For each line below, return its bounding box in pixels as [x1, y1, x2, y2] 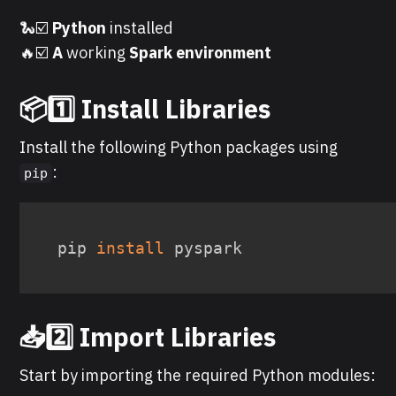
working [66, 42, 126, 63]
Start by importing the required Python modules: [19, 364, 377, 385]
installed [106, 17, 174, 38]
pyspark [164, 238, 243, 257]
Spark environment [126, 42, 272, 63]
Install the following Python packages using [19, 136, 339, 157]
